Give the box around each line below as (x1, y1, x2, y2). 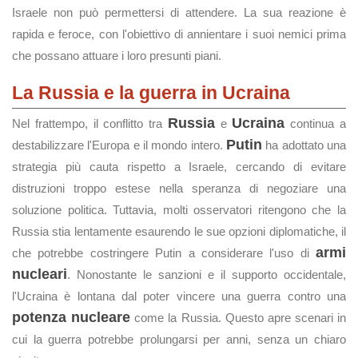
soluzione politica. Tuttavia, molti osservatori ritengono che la (12, 203, 346, 217)
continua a (284, 117, 347, 130)
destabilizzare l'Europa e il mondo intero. (12, 138, 226, 152)
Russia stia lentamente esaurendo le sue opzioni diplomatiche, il (12, 225, 346, 238)
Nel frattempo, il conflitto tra (12, 117, 168, 130)
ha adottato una (262, 138, 346, 152)
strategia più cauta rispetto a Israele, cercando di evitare (12, 160, 346, 173)
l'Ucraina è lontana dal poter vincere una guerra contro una (12, 289, 346, 303)
